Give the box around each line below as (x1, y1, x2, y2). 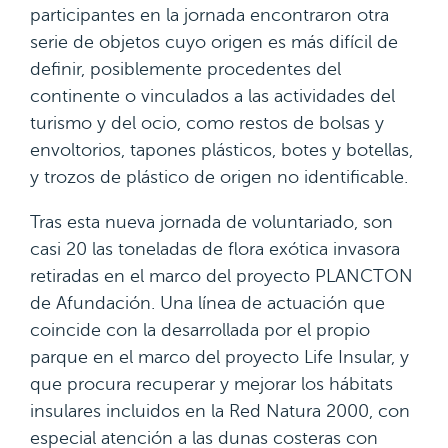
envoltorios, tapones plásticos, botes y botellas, (30, 140, 413, 160)
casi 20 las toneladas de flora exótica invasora (30, 239, 400, 259)
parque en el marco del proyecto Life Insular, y (30, 347, 409, 367)
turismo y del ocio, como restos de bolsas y (30, 113, 384, 133)
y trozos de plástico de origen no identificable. (30, 167, 413, 187)
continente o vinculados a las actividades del (30, 86, 395, 106)
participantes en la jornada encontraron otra (30, 5, 389, 25)
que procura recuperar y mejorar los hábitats (30, 374, 393, 394)
